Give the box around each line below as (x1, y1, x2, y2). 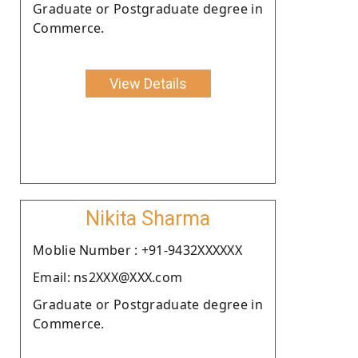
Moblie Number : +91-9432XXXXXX (33, 241, 242, 259)
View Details (109, 74, 187, 92)
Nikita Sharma (86, 206, 210, 230)
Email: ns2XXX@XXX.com (33, 268, 183, 286)
